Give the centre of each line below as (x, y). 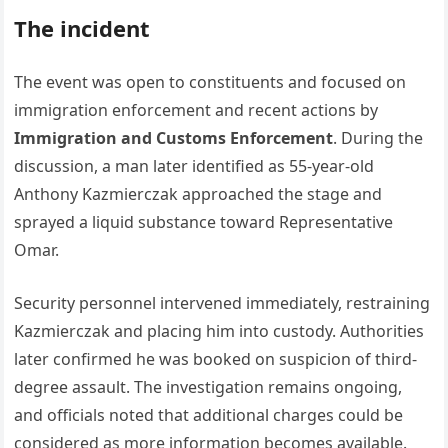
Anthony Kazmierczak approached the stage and (198, 194)
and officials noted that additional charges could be (209, 415)
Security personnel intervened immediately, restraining (222, 303)
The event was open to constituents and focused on (210, 82)
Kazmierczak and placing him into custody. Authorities (219, 331)
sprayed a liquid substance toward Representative (204, 222)
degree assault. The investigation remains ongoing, (208, 387)
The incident (82, 28)
